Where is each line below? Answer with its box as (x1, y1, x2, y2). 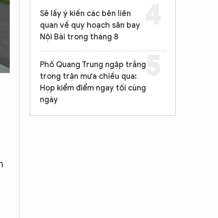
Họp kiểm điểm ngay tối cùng (40, 83, 146, 93)
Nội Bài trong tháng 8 (40, 32, 118, 42)
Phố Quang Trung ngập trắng (40, 60, 146, 70)
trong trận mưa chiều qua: (40, 72, 137, 81)
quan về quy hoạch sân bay (40, 20, 140, 30)
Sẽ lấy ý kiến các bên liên (40, 9, 131, 18)
